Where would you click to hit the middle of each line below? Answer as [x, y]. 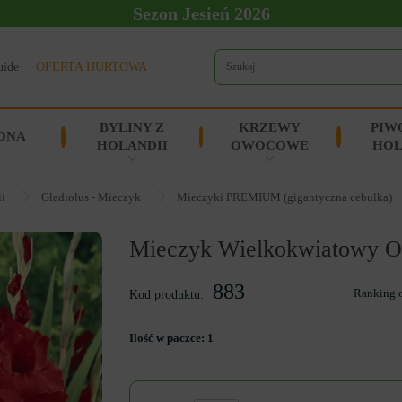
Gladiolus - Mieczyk [91, 197]
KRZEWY [270, 127]
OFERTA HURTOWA [92, 66]
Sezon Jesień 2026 [201, 13]
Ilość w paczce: [168, 337]
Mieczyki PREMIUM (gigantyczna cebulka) [284, 197]
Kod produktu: [166, 295]
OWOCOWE [270, 145]
